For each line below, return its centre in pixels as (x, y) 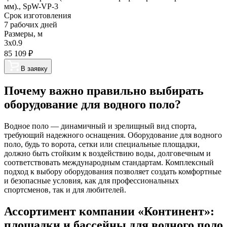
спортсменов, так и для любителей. (65, 190)
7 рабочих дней (31, 25)
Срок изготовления (37, 15)
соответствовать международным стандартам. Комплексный (109, 162)
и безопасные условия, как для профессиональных (91, 180)
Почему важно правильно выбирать (104, 90)
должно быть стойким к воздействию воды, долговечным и (107, 153)
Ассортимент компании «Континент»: (109, 211)
